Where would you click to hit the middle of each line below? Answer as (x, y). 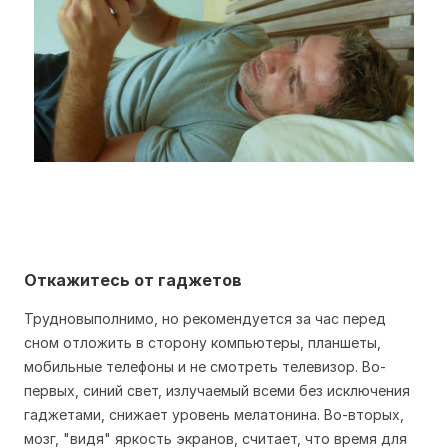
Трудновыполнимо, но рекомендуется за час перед (205, 319)
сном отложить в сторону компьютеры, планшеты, (202, 343)
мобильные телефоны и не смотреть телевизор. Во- (205, 367)
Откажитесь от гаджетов (133, 280)
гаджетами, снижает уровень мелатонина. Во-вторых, (214, 415)
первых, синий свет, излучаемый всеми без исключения (217, 391)
